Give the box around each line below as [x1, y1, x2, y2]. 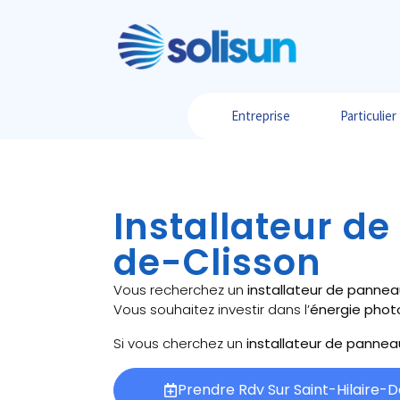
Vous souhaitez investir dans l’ [113, 299, 310, 319]
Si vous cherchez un [113, 333, 246, 353]
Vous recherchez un [113, 279, 247, 299]
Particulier [339, 106, 396, 124]
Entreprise [230, 106, 290, 124]
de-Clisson [113, 237, 321, 287]
